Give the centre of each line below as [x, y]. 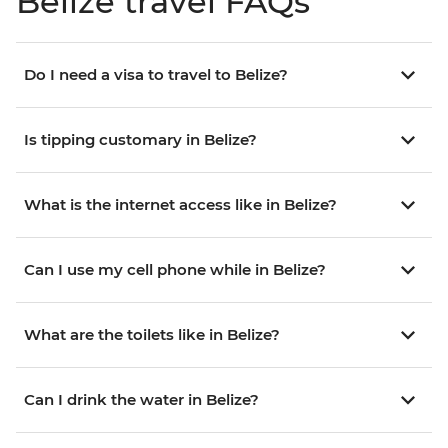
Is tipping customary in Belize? [140, 140]
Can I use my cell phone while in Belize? [175, 270]
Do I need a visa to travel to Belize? [156, 75]
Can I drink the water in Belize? [141, 400]
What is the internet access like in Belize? [180, 205]
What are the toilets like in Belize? [152, 335]
